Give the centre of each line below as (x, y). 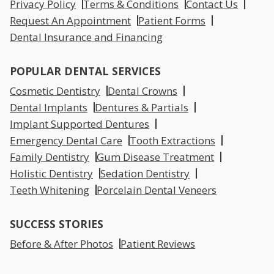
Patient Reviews (158, 244)
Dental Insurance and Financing (86, 37)
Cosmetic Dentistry (55, 91)
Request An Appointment (70, 21)
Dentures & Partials (142, 108)
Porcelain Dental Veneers (157, 190)
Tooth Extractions (172, 141)
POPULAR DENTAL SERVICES (85, 71)
